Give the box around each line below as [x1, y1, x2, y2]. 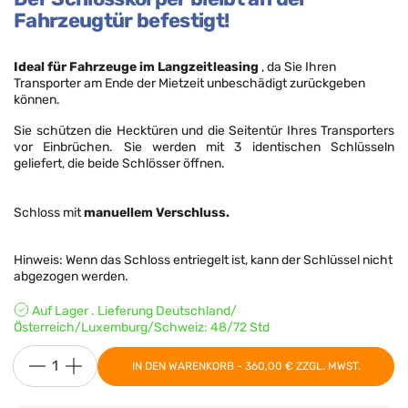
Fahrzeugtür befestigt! [14, 8, 229, 33]
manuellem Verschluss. [84, 205, 229, 220]
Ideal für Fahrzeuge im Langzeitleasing [14, 59, 261, 75]
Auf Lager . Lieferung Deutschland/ [29, 303, 237, 319]
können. [14, 92, 60, 107]
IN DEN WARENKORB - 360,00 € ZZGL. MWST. [131, 359, 361, 372]
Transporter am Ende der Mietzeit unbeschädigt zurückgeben [14, 76, 365, 91]
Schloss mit [14, 205, 84, 220]
